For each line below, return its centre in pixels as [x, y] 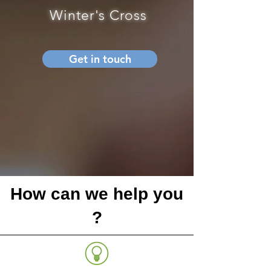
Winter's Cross [98, 15]
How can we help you [97, 194]
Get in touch [100, 59]
